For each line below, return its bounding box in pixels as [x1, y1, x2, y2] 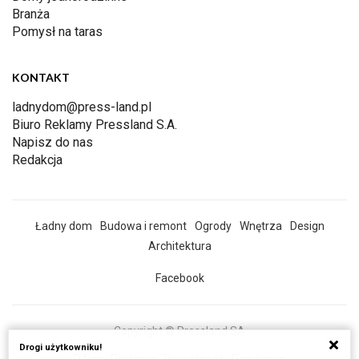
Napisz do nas [12, 135, 93, 151]
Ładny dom [34, 220, 92, 233]
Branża [12, 6, 50, 22]
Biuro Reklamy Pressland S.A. [12, 117, 177, 133]
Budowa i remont [99, 220, 187, 233]
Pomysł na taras [12, 24, 103, 40]
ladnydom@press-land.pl [12, 99, 151, 115]
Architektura [147, 240, 212, 253]
